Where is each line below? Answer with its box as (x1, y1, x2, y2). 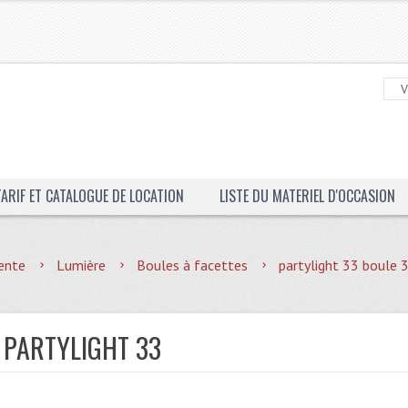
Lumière (56, 256, 107, 274)
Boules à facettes (137, 256, 249, 274)
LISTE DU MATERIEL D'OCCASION (219, 185, 395, 207)
